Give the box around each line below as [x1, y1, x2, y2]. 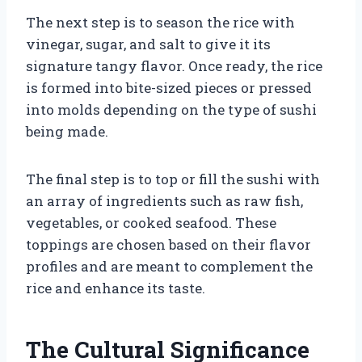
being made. [26, 121, 108, 141]
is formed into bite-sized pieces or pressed [26, 78, 312, 97]
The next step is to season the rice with [26, 12, 295, 32]
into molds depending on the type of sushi [26, 99, 317, 119]
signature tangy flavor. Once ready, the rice [26, 56, 322, 75]
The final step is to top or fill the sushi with [26, 169, 320, 188]
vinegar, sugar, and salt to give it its [26, 34, 271, 53]
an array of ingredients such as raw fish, [26, 191, 303, 210]
